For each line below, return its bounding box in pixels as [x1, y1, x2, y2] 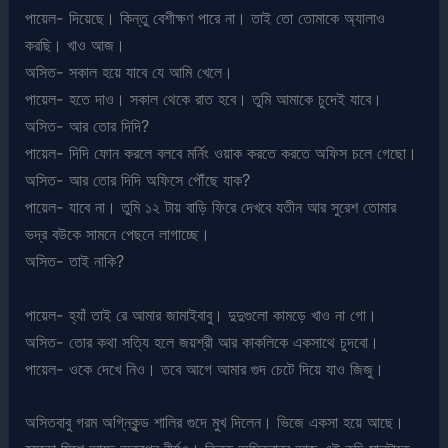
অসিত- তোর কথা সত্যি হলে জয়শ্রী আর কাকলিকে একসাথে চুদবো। [25, 331, 380, 352]
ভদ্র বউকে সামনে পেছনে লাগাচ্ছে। [25, 224, 211, 245]
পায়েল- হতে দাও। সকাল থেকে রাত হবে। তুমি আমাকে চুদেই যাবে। [25, 89, 383, 110]
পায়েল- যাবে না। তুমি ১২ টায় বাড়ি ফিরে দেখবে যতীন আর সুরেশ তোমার [25, 197, 397, 218]
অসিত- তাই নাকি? [25, 251, 125, 272]
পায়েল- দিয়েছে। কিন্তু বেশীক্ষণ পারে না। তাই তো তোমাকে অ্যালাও [25, 8, 386, 29]
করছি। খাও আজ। [25, 35, 126, 56]
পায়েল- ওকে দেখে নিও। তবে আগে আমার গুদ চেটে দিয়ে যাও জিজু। [25, 358, 385, 379]
